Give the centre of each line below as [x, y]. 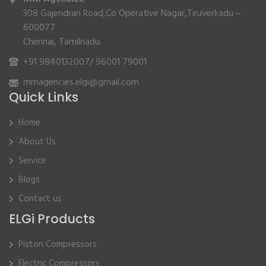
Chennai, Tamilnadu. [62, 42]
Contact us [40, 199]
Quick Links [44, 97]
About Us [37, 142]
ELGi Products [52, 219]
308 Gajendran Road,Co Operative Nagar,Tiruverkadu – [132, 14]
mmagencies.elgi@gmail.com [81, 83]
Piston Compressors [58, 245]
